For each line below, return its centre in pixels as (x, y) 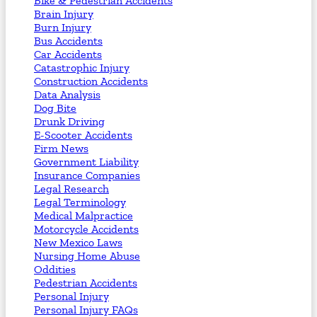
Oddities (55, 269)
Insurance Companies (87, 175)
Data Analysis (67, 94)
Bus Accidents (68, 40)
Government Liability (86, 161)
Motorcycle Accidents (86, 229)
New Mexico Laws (78, 242)
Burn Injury (63, 27)
